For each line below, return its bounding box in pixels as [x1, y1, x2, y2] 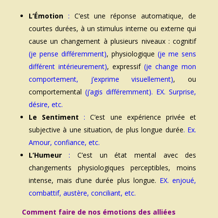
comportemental [28, 87, 85, 97]
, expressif [107, 62, 145, 72]
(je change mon [144, 62, 197, 72]
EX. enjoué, [156, 176, 197, 185]
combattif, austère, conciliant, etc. [28, 188, 136, 198]
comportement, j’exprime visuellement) [28, 74, 174, 84]
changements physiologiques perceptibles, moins [28, 163, 197, 173]
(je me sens [158, 49, 197, 59]
